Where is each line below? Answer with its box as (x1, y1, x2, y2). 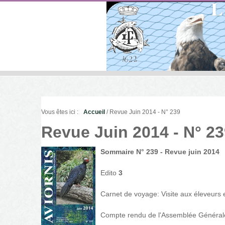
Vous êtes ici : (41, 108, 78, 116)
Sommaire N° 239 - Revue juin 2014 (100, 148, 219, 156)
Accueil (83, 108, 105, 116)
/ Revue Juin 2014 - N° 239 (105, 108, 180, 116)
